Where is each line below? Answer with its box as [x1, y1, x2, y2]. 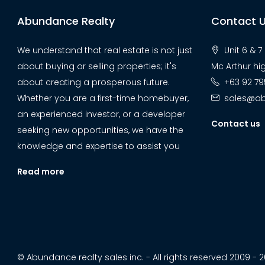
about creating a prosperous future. [17, 76, 170, 88]
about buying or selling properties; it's [17, 60, 176, 72]
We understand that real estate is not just [17, 44, 192, 56]
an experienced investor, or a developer [17, 108, 185, 120]
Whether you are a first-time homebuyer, [17, 92, 189, 104]
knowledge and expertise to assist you [17, 140, 180, 152]
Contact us [211, 118, 260, 130]
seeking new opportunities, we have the [17, 124, 183, 136]
